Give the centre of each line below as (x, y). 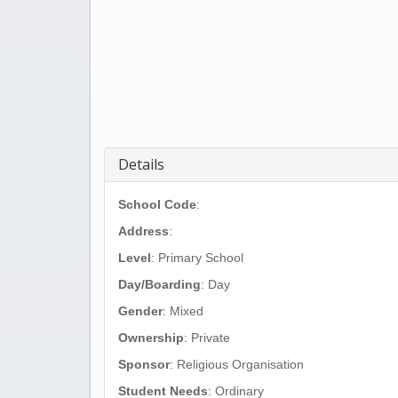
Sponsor (144, 364)
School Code (157, 204)
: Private (207, 338)
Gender (140, 311)
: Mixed (183, 311)
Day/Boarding (159, 284)
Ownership (151, 338)
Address (143, 231)
